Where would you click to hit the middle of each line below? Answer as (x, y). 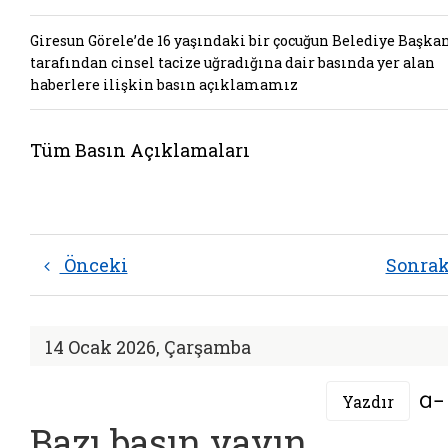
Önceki (93, 265)
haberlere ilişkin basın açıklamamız (164, 84)
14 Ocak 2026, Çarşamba (148, 347)
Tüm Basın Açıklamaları (140, 150)
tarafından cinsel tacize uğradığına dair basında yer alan (232, 62)
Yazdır (368, 401)
